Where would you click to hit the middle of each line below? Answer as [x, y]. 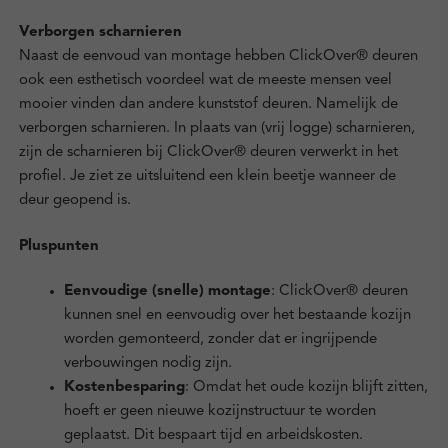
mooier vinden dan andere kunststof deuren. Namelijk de [208, 105]
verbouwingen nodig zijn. [147, 363]
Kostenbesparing [124, 387]
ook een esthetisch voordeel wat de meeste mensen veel [205, 81]
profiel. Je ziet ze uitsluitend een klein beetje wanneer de [207, 177]
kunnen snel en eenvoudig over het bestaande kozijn [237, 315]
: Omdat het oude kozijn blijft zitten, [306, 387]
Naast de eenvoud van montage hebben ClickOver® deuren [218, 57]
